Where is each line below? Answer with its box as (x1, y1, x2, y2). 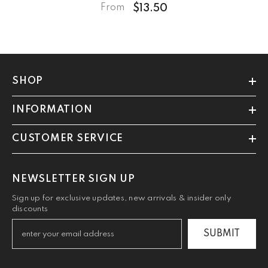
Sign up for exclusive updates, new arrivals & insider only (12, 194, 231, 202)
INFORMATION (12, 104, 93, 115)
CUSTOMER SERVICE (12, 133, 123, 144)
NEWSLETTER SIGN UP (12, 173, 135, 184)
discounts (12, 205, 48, 213)
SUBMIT (203, 229, 240, 239)
